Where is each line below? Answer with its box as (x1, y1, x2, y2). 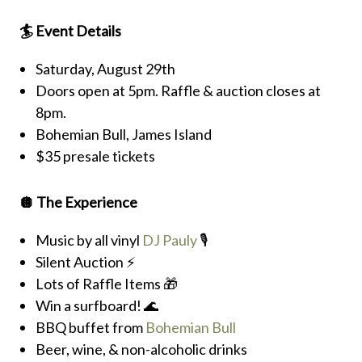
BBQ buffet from (36, 318, 145, 336)
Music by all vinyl (36, 230, 142, 249)
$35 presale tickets (36, 146, 155, 165)
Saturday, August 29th (36, 59, 178, 78)
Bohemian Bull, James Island (36, 124, 212, 143)
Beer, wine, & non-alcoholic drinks (36, 339, 247, 358)
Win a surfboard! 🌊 (36, 296, 158, 314)
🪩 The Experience (19, 192, 137, 211)
